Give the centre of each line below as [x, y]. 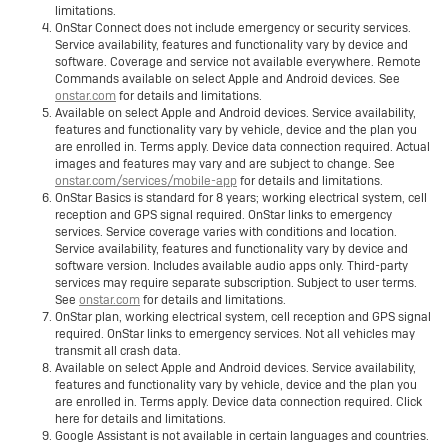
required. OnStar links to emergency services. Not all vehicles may [235, 334]
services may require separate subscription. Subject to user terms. [236, 283]
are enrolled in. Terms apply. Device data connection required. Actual [242, 147]
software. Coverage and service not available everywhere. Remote [238, 62]
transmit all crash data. [118, 351]
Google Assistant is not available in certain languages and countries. [242, 436]
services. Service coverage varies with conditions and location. [226, 232]
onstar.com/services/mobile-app [146, 181]
